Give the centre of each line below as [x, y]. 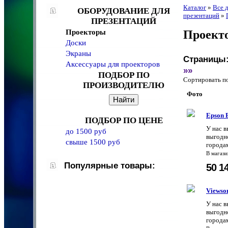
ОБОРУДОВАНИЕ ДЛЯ [124, 11]
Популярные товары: [110, 166]
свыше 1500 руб [93, 142]
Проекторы [86, 32]
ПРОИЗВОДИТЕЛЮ [124, 85]
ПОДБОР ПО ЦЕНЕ [124, 120]
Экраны [78, 53]
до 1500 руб [86, 131]
